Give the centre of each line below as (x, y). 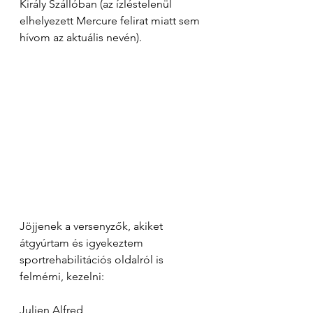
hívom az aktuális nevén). (81, 38)
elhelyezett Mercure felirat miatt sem (111, 21)
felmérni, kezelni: (62, 277)
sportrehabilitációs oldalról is (93, 260)
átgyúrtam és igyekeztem (83, 243)
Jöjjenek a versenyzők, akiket (93, 226)
